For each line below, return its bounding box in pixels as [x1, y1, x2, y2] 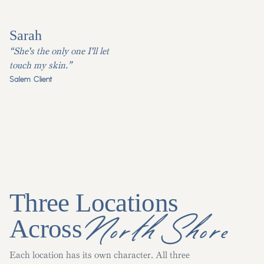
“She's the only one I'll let [9, 46, 109, 57]
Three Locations [9, 188, 179, 218]
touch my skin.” [9, 60, 72, 71]
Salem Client [9, 75, 52, 85]
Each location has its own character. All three [9, 250, 190, 261]
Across [9, 214, 88, 244]
